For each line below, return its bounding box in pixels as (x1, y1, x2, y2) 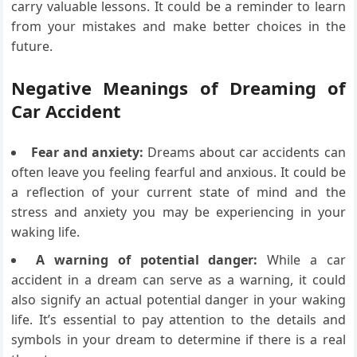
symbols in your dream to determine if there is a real (11, 330, 346, 348)
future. (11, 37, 53, 55)
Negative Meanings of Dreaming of (11, 75, 346, 100)
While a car (257, 250, 346, 269)
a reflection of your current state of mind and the (11, 182, 346, 201)
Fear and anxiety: (30, 143, 143, 161)
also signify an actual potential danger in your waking (11, 290, 346, 308)
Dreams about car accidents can (143, 143, 346, 161)
